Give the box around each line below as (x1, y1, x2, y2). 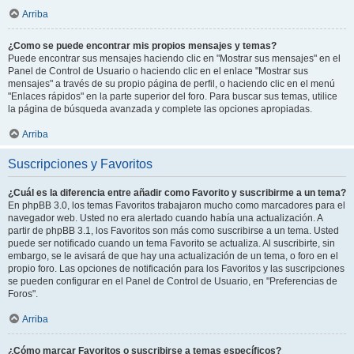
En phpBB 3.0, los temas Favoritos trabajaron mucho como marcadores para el (8, 200, 345, 211)
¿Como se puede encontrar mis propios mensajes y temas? (8, 40, 277, 51)
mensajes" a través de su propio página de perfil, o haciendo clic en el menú (8, 78, 335, 89)
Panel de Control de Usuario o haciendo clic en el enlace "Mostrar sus (8, 66, 308, 77)
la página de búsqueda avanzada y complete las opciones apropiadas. (8, 104, 312, 115)
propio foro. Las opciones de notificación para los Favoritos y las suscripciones (8, 263, 345, 274)
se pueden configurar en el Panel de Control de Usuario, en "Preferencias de (8, 276, 337, 287)
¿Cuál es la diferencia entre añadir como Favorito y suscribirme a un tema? (8, 187, 346, 198)
